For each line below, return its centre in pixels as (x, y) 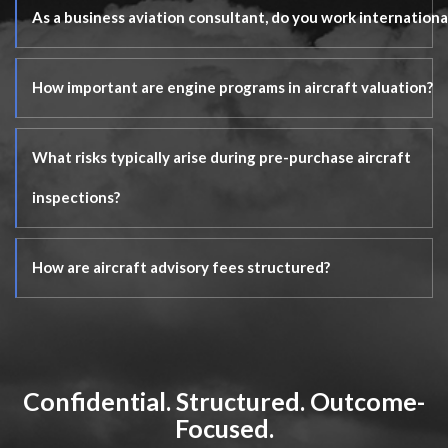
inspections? (76, 197)
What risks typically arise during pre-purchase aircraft (221, 157)
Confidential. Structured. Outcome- (224, 401)
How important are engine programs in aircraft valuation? (232, 87)
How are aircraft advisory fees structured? (181, 267)
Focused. (224, 428)
